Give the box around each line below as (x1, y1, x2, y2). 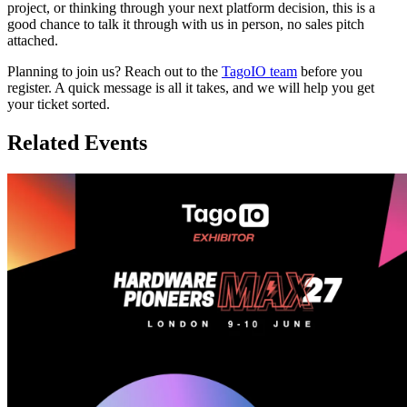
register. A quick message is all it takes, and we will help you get (7, 80, 374, 96)
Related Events (7, 131, 147, 155)
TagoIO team (222, 64, 297, 80)
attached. (7, 33, 58, 49)
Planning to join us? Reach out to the (7, 64, 222, 80)
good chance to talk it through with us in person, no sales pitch (7, 16, 364, 33)
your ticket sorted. (7, 96, 110, 113)
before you (297, 64, 362, 80)
